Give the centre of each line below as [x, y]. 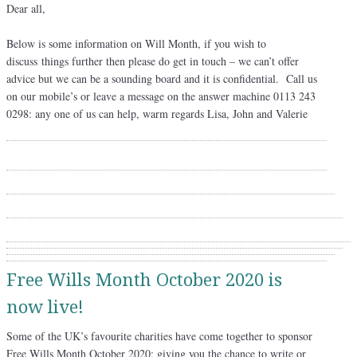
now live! [45, 307]
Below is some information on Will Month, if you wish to [136, 43]
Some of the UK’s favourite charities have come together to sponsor [159, 335]
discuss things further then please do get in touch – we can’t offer [153, 61]
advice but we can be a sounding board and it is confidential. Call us [162, 78]
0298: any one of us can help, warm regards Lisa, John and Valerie [157, 113]
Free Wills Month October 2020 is [144, 280]
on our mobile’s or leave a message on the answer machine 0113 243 [161, 96]
